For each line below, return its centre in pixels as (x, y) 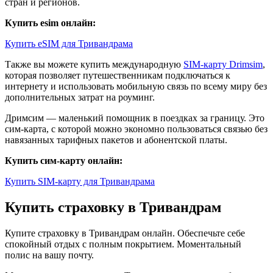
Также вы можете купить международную (94, 65)
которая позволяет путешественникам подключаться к (118, 76)
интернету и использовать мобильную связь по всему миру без (136, 87)
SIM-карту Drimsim (223, 65)
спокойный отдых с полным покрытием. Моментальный (123, 244)
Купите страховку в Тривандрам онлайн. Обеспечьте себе (125, 233)
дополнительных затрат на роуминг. (80, 97)
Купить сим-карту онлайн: (64, 161)
